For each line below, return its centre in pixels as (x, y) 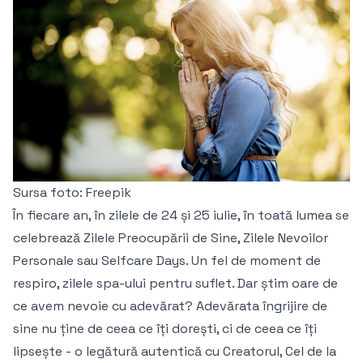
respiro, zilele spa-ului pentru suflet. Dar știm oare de (175, 284)
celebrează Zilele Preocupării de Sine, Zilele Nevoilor (171, 238)
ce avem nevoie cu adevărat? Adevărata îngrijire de (170, 306)
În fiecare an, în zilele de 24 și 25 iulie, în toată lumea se (181, 216)
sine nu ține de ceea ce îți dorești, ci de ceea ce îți (165, 329)
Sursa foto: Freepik (72, 193)
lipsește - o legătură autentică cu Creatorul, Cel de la (175, 352)
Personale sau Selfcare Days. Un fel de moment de (167, 261)
